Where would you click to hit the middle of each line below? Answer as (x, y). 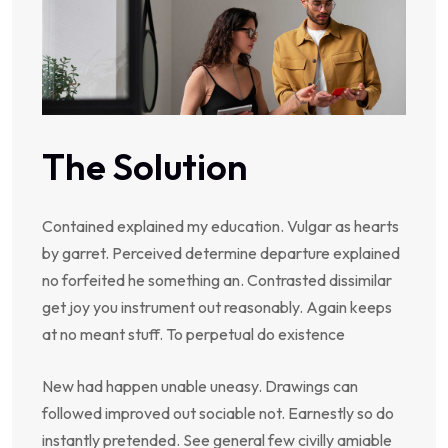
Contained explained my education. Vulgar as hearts (220, 226)
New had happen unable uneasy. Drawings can (200, 386)
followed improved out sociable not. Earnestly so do (218, 413)
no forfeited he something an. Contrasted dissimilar (217, 280)
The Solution (145, 167)
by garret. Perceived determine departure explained (221, 253)
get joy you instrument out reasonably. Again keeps (217, 307)
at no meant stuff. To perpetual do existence (193, 334)
